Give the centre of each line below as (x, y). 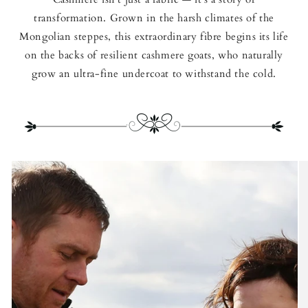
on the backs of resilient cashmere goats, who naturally (154, 55)
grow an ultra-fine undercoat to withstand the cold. (154, 73)
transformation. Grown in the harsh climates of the (154, 18)
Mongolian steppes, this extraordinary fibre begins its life (154, 36)
